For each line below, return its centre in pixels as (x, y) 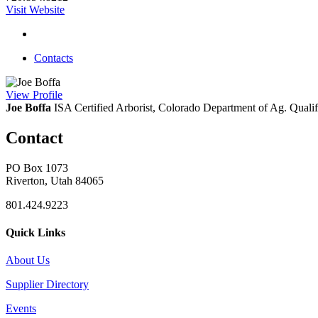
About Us (28, 261)
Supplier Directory (47, 285)
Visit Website (35, 9)
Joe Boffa (28, 107)
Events (21, 309)
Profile (48, 94)
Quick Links (35, 232)
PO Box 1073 (37, 168)
